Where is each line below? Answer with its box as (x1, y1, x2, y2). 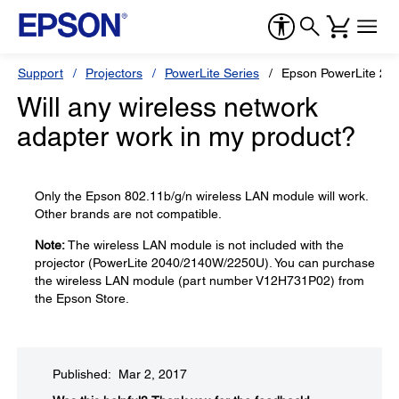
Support (18, 66, 63, 80)
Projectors (85, 66, 142, 80)
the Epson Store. (35, 291, 129, 305)
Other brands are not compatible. (35, 207, 222, 221)
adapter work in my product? (17, 121, 356, 152)
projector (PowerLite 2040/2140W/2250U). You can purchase (35, 256, 375, 270)
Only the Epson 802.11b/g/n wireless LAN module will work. (35, 189, 368, 203)
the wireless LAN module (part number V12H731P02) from (35, 273, 364, 288)
